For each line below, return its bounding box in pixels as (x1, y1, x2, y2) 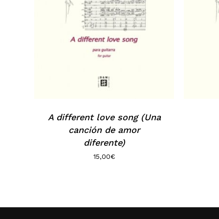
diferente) (83, 137, 125, 148)
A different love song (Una (47, 112, 161, 123)
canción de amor (68, 125, 140, 135)
